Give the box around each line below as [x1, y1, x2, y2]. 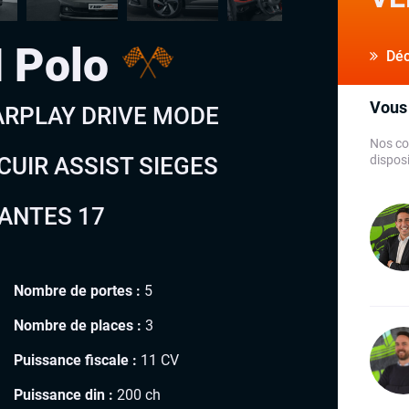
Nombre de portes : [14, 281, 141, 299]
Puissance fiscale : [14, 351, 137, 369]
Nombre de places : [14, 316, 142, 334]
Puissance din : [14, 385, 113, 404]
